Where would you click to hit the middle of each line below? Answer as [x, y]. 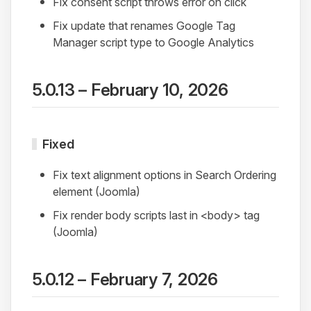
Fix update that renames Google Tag [144, 26]
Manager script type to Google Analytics [153, 43]
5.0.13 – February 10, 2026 [130, 90]
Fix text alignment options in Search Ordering [165, 175]
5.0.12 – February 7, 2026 [125, 280]
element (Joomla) [96, 192]
